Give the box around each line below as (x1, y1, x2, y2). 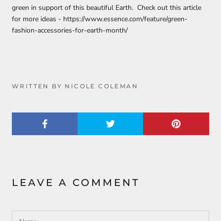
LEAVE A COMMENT (12, 177, 140, 189)
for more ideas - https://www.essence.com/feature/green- (12, 14, 187, 24)
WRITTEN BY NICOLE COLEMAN (12, 82, 138, 90)
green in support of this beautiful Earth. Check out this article (12, 2, 201, 12)
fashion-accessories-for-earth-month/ (12, 25, 128, 35)
